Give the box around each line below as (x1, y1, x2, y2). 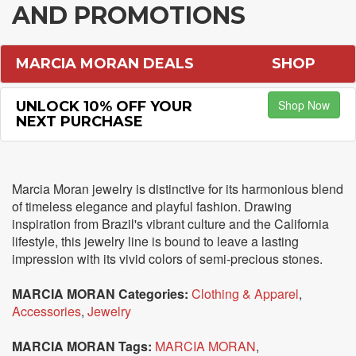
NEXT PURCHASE (16, 113, 143, 130)
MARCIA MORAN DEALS (16, 55, 194, 72)
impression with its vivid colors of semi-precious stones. (12, 250, 323, 268)
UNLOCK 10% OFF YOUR (16, 98, 192, 115)
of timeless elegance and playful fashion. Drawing (12, 197, 292, 215)
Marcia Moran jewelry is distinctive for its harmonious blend (12, 180, 343, 198)
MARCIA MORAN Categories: (12, 284, 188, 303)
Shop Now (277, 97, 330, 113)
